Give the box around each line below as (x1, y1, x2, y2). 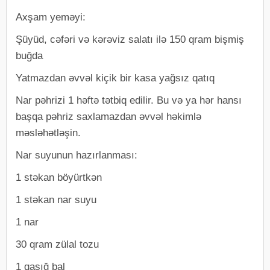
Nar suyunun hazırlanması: (16, 149, 137, 161)
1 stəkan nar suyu (16, 193, 96, 206)
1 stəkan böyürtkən (16, 171, 102, 183)
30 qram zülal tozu (16, 238, 99, 250)
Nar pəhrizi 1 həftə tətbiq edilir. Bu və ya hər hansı (16, 94, 242, 106)
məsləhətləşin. (16, 127, 81, 139)
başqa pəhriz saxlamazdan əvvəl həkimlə (16, 110, 201, 122)
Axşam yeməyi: (16, 11, 86, 23)
